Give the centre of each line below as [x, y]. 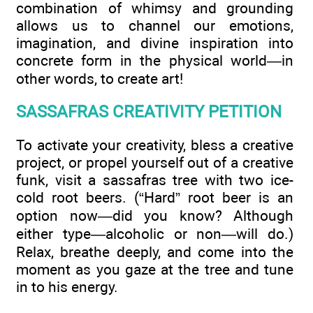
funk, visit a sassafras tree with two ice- [155, 180]
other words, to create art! [100, 78]
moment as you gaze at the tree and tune [155, 270]
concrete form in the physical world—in [155, 60]
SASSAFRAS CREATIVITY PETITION [149, 111]
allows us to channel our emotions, [155, 25]
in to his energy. [67, 287]
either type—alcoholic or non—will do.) [155, 234]
